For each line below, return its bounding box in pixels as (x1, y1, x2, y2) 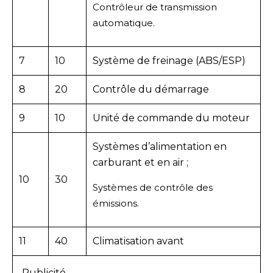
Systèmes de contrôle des (93, 181, 213, 193)
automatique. (93, 16, 155, 29)
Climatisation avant (93, 235, 184, 247)
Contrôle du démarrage (93, 83, 209, 95)
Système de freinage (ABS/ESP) (93, 54, 246, 66)
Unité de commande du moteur (93, 112, 250, 124)
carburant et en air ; (93, 156, 188, 168)
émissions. (93, 197, 139, 209)
